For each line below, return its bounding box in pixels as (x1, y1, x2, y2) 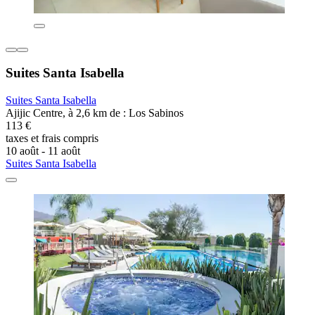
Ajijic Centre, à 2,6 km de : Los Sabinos (6, 107, 184, 120)
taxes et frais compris (6, 132, 98, 145)
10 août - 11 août (6, 145, 80, 157)
